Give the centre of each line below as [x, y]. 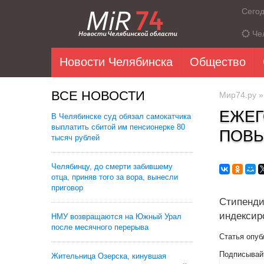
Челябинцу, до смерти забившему [112, 166]
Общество [218, 62]
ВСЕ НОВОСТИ [98, 96]
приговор [67, 188]
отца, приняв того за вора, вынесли [115, 177]
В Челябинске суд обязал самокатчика [121, 116]
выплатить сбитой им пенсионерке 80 [118, 127]
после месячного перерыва [100, 227]
